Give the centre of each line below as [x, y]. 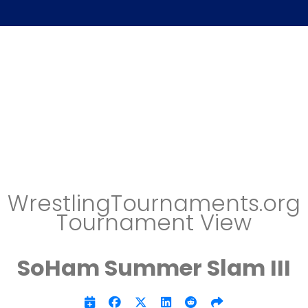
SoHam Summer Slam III [154, 268]
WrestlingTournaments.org [154, 203]
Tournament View [154, 222]
